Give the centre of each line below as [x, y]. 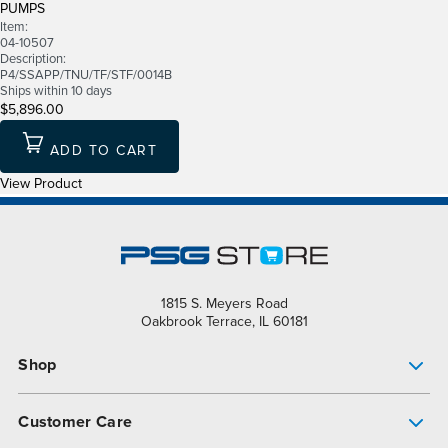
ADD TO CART [103, 151]
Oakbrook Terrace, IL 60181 [224, 322]
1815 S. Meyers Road [224, 304]
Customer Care [75, 421]
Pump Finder [63, 409]
